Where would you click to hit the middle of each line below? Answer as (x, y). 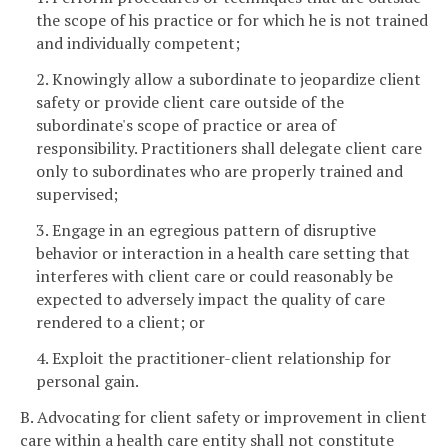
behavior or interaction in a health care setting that (223, 252)
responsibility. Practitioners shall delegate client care (229, 148)
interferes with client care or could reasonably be (214, 275)
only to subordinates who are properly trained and (219, 171)
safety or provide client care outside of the (190, 102)
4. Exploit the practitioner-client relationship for (213, 357)
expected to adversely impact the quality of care (210, 298)
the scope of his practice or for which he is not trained (232, 20)
